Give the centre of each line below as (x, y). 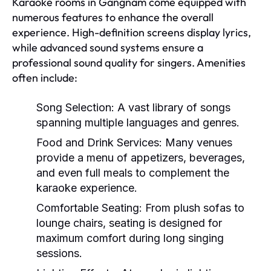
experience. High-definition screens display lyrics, (132, 32)
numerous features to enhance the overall (113, 17)
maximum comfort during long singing (130, 238)
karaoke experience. (87, 188)
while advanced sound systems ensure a (108, 47)
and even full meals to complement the (133, 172)
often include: (45, 77)
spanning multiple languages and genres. (138, 122)
